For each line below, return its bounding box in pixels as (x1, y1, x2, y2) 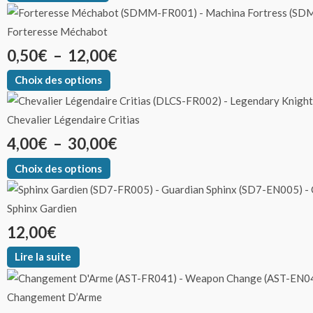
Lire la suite (15, 250, 72, 263)
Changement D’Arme (7, 290, 102, 303)
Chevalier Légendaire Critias (7, 113, 140, 126)
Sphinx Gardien (7, 201, 77, 214)
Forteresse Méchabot (7, 24, 108, 38)
